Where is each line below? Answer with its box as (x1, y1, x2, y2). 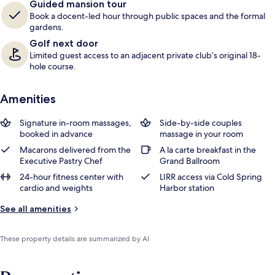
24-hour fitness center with (20, 171, 123, 182)
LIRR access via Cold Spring (160, 171, 262, 182)
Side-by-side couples (160, 117, 242, 128)
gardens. (29, 21, 64, 33)
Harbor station (160, 182, 214, 193)
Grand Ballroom (160, 155, 220, 166)
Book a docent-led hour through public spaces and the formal (29, 10, 265, 21)
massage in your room (160, 128, 243, 139)
